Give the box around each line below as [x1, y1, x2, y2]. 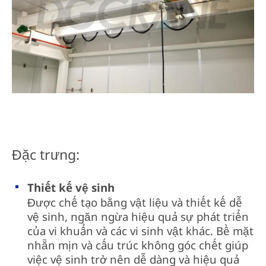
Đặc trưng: [11, 145, 80, 164]
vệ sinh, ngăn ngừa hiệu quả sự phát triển [27, 209, 249, 224]
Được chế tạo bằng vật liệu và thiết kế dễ [27, 195, 243, 210]
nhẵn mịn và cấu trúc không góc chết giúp [27, 237, 249, 253]
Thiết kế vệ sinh [27, 180, 115, 195]
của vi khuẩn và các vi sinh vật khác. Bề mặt [27, 223, 254, 239]
